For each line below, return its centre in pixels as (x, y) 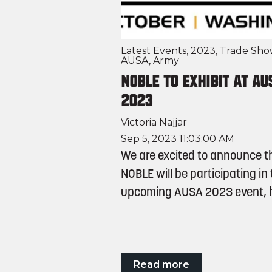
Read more (161, 265)
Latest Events (153, 50)
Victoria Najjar (154, 123)
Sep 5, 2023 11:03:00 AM (177, 139)
